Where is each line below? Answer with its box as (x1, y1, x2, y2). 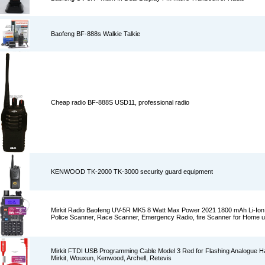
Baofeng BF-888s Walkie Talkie (51, 30, 140, 37)
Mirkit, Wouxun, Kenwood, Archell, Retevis (51, 254, 172, 261)
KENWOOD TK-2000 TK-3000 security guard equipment (51, 168, 213, 175)
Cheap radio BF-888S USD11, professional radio (51, 99, 189, 106)
